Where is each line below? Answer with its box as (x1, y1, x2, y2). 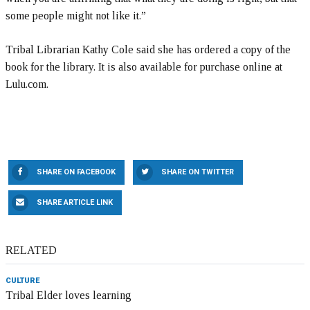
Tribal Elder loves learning (6, 289, 131, 302)
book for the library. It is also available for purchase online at (6, 61, 282, 73)
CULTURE (6, 276, 39, 286)
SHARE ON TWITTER (161, 167, 234, 177)
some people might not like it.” (6, 10, 146, 22)
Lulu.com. (6, 78, 48, 91)
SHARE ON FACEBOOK (37, 167, 116, 177)
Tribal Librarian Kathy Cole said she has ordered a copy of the (6, 44, 291, 56)
